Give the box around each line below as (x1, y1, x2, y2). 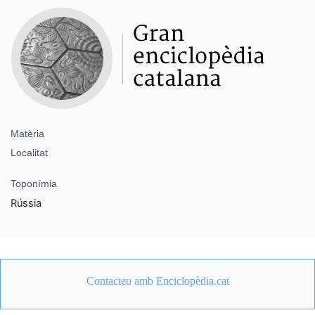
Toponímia (11, 177, 57, 189)
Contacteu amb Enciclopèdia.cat (86, 274, 229, 287)
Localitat (11, 146, 48, 158)
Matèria (11, 127, 44, 139)
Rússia (11, 196, 41, 210)
